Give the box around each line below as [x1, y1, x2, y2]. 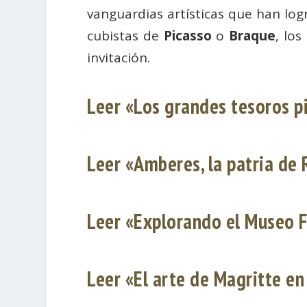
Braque [229, 27, 276, 45]
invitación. [87, 49, 151, 67]
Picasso [163, 27, 212, 45]
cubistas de [87, 27, 164, 45]
